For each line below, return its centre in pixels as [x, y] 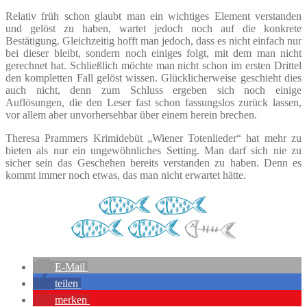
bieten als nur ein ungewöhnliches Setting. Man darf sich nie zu [153, 150]
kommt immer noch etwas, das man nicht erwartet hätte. [126, 175]
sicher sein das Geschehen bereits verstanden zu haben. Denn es [153, 162]
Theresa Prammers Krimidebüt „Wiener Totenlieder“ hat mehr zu [153, 138]
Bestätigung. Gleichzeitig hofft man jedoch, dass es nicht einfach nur [153, 40]
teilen [66, 283]
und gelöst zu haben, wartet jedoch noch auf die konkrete [153, 28]
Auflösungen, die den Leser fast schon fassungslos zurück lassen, [153, 102]
